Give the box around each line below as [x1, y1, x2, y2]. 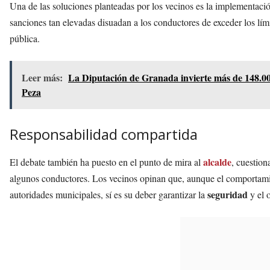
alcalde [203, 155, 231, 169]
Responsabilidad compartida [10, 124, 198, 145]
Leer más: [22, 71, 63, 85]
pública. [10, 32, 40, 45]
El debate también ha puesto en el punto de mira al [10, 155, 203, 169]
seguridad [207, 187, 248, 202]
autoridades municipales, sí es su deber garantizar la [10, 188, 207, 201]
